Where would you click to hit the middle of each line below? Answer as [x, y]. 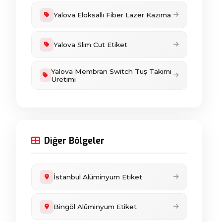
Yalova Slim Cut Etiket [90, 45]
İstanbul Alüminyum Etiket [98, 177]
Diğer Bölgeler [74, 141]
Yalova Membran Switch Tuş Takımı [111, 71]
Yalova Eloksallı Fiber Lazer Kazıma [112, 15]
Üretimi [64, 79]
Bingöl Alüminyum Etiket [95, 207]
